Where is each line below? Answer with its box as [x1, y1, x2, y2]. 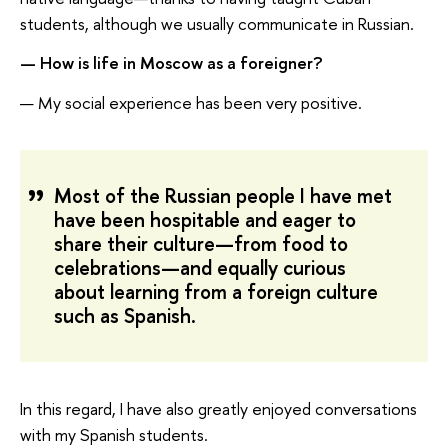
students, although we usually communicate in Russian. [20, 11, 414, 35]
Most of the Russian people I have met [54, 182, 392, 210]
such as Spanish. [54, 302, 196, 330]
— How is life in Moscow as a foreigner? [20, 51, 323, 75]
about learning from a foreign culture [54, 278, 378, 306]
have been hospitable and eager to [54, 206, 356, 234]
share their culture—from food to [54, 230, 348, 258]
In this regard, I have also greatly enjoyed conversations [20, 397, 417, 421]
